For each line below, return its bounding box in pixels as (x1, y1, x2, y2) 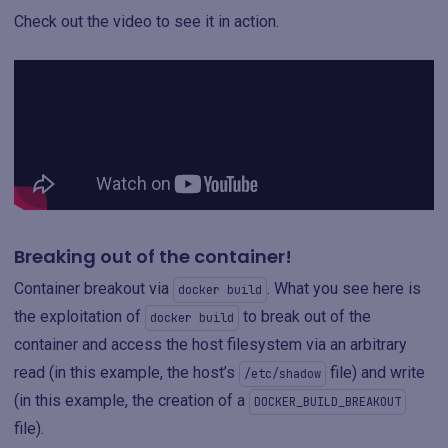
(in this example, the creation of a (14, 391, 249, 410)
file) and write (326, 363, 425, 382)
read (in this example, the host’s (14, 363, 239, 382)
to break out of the (239, 307, 371, 326)
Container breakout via (14, 279, 173, 298)
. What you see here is (267, 279, 421, 298)
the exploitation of (14, 307, 145, 326)
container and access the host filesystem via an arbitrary (14, 335, 407, 354)
